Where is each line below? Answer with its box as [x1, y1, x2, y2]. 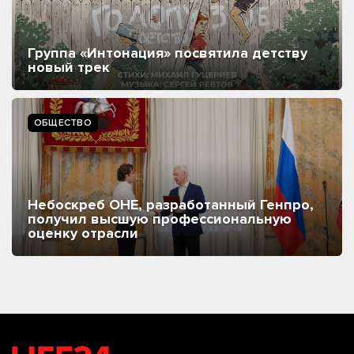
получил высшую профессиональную [28, 209, 292, 228]
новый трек [28, 58, 110, 76]
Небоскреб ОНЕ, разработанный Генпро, [28, 195, 314, 213]
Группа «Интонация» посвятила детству [28, 43, 307, 62]
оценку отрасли [28, 224, 142, 242]
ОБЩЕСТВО [34, 116, 92, 129]
